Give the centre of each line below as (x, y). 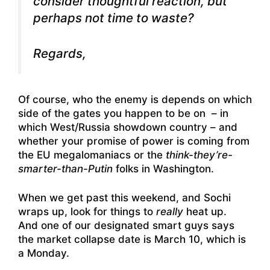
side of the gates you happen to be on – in (123, 113)
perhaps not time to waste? (114, 18)
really (170, 212)
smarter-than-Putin (65, 168)
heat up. (206, 212)
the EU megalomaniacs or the (92, 155)
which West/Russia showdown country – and (128, 127)
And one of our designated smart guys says (126, 226)
